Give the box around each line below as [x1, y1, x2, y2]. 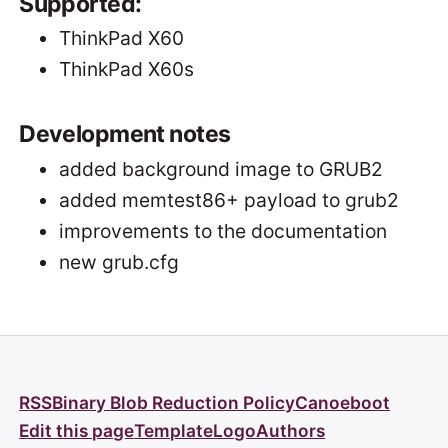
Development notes [19, 119, 231, 148]
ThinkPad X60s [59, 57, 195, 82]
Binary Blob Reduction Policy [52, 392, 296, 413]
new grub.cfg [59, 249, 180, 274]
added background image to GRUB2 [59, 156, 384, 181]
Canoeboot [295, 392, 391, 413]
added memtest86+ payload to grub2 [59, 187, 400, 212]
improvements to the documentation [59, 218, 388, 243]
